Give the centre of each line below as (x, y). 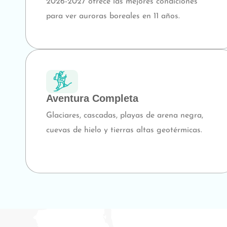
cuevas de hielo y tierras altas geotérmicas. (124, 130)
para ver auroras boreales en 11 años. (113, 16)
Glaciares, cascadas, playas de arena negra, (125, 115)
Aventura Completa (92, 98)
